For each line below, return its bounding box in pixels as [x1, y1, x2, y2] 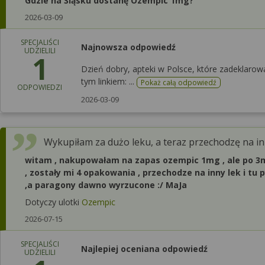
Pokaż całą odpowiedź [141, 77, 216, 88]
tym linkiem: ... [81, 76, 137, 87]
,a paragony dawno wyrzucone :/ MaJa [25, 179, 187, 190]
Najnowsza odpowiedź [81, 41, 176, 53]
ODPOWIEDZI [17, 82, 62, 92]
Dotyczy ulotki [25, 196, 82, 208]
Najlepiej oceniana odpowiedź [81, 243, 208, 254]
